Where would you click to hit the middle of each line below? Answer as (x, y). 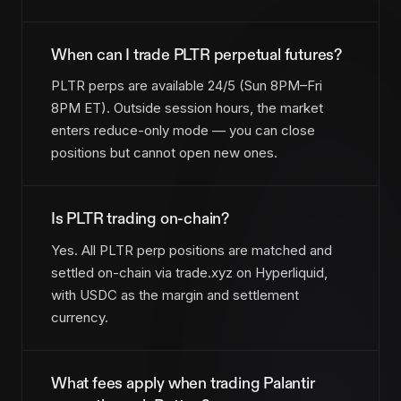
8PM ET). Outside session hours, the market (187, 108)
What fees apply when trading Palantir (183, 383)
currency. (80, 317)
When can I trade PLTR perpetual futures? (197, 55)
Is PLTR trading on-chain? (141, 219)
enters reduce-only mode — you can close (183, 131)
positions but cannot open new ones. (164, 153)
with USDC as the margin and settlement (175, 294)
